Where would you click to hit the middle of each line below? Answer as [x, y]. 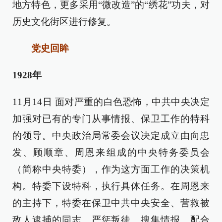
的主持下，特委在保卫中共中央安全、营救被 [111, 203]
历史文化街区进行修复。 [64, 22]
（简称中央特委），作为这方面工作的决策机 [111, 169]
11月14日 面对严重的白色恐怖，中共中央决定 [111, 102]
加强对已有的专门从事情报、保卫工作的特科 [111, 119]
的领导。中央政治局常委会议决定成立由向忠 [111, 136]
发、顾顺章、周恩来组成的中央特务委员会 [111, 152]
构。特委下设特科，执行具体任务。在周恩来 [111, 186]
